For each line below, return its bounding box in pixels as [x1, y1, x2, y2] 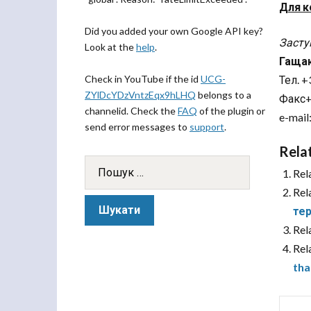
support [190, 121, 224, 133]
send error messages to [85, 121, 190, 133]
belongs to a [196, 89, 251, 101]
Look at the [85, 41, 136, 53]
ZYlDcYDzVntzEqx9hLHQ [85, 89, 196, 101]
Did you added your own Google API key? [85, 25, 263, 37]
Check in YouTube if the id [85, 73, 201, 85]
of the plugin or [197, 105, 265, 117]
